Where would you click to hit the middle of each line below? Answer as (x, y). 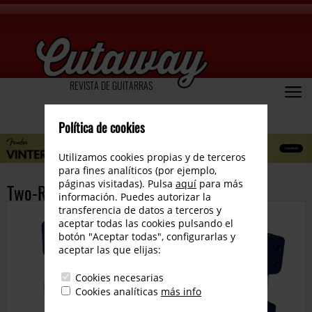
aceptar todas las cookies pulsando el (146, 223)
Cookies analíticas (117, 291)
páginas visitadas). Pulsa (117, 184)
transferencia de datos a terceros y (140, 210)
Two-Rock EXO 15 (62, 193)
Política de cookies (102, 127)
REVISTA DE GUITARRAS (111, 85)
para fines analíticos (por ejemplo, (138, 170)
